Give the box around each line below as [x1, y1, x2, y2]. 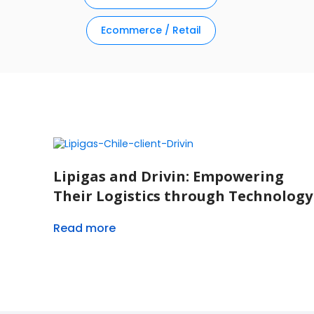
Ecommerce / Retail [100, 23, 201, 38]
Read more [53, 220, 116, 237]
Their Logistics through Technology [53, 186, 313, 206]
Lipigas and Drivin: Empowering [53, 167, 284, 186]
